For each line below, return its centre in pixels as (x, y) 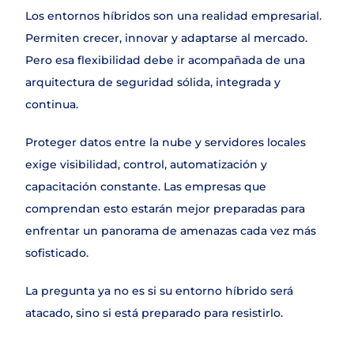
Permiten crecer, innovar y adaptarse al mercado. (166, 38)
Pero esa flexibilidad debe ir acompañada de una (165, 60)
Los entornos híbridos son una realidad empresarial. (173, 16)
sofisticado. (57, 253)
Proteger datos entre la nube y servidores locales (166, 142)
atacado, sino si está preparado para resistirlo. (154, 313)
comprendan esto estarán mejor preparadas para (165, 209)
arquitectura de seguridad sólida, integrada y (153, 82)
